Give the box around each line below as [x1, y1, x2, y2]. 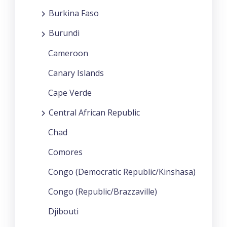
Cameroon [48, 47, 88, 59]
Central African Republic [49, 106, 140, 118]
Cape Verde [48, 87, 92, 98]
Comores [48, 146, 83, 158]
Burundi [49, 27, 80, 39]
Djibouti [48, 205, 79, 217]
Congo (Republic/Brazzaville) [48, 185, 157, 197]
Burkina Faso [49, 8, 99, 19]
